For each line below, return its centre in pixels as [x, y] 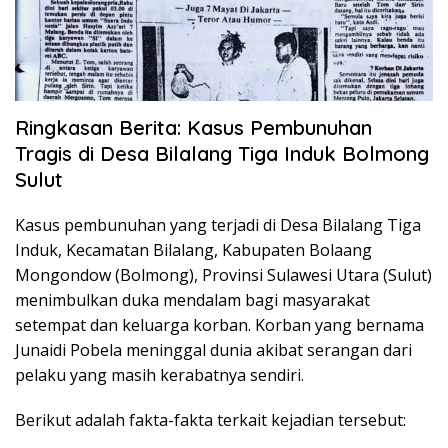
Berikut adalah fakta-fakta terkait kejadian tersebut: [210, 419]
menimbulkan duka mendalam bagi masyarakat [192, 299]
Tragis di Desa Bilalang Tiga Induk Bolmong [222, 153]
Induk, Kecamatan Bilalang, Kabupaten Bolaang [193, 249]
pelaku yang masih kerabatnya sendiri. [159, 374]
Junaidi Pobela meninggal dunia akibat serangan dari [213, 349]
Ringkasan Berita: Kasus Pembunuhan [193, 127]
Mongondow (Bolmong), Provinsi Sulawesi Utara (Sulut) [223, 274]
